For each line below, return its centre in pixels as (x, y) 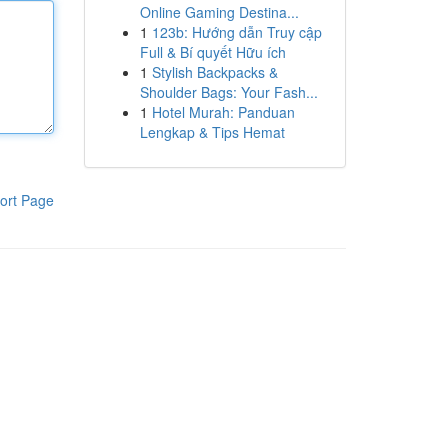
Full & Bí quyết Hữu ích (212, 52)
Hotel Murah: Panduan (223, 112)
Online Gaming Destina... (219, 12)
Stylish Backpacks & (214, 72)
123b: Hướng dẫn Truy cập (236, 32)
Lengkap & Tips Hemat (212, 132)
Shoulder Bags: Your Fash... (228, 92)
